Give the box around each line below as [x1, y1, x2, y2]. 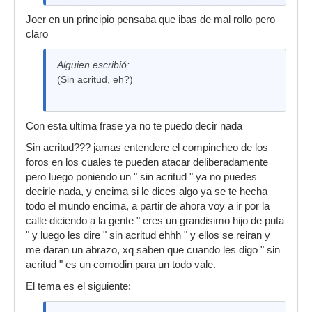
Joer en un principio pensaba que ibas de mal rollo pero [26, 14, 275, 25]
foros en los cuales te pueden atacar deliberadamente [26, 157, 268, 168]
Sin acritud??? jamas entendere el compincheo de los [26, 142, 268, 153]
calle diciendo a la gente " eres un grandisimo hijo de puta [26, 215, 284, 226]
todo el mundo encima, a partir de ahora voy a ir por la [26, 201, 270, 212]
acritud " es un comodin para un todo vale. [26, 259, 216, 270]
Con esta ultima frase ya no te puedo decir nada [26, 120, 242, 132]
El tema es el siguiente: [26, 281, 131, 292]
